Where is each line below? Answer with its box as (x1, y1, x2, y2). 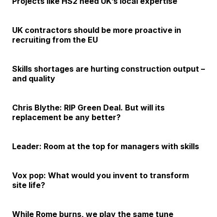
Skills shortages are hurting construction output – (12, 64, 205, 74)
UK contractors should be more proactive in (12, 25, 181, 35)
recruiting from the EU (12, 35, 98, 45)
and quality (12, 74, 55, 84)
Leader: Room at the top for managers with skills (12, 141, 199, 152)
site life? (12, 180, 45, 190)
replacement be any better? (12, 112, 121, 123)
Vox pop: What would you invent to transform (12, 170, 189, 181)
